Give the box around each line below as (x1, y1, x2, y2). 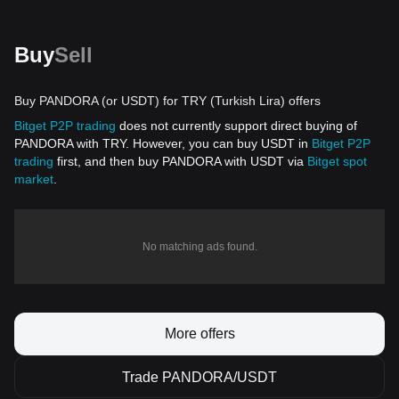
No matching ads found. (142, 240, 257, 253)
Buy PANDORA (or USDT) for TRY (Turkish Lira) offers (14, 94, 321, 108)
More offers (164, 326, 235, 341)
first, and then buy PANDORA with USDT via (53, 154, 307, 168)
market (14, 172, 53, 186)
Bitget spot (307, 154, 367, 168)
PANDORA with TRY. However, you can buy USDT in (14, 136, 312, 151)
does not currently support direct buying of (116, 118, 357, 133)
